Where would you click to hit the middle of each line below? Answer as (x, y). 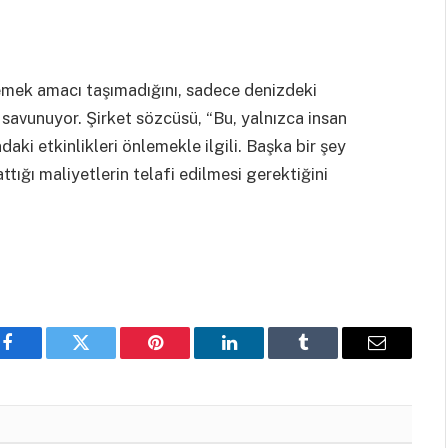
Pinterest (185, 357)
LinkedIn (260, 357)
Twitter (105, 357)
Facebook (40, 357)
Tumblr (328, 357)
